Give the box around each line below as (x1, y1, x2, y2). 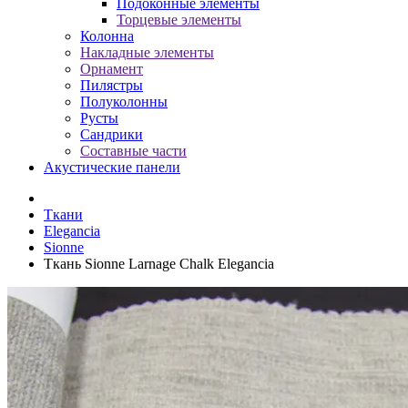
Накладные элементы (80, 45, 214, 60)
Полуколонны (80, 94, 168, 109)
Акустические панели (44, 159, 180, 175)
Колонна (80, 28, 134, 44)
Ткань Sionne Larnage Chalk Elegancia (44, 256, 274, 271)
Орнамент (80, 61, 143, 76)
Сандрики (80, 127, 143, 142)
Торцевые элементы (117, 12, 241, 27)
